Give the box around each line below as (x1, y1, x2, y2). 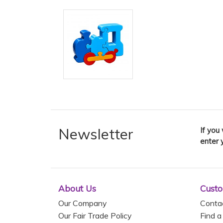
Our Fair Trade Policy (58, 210, 131, 221)
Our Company (58, 198, 107, 208)
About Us (58, 183, 96, 194)
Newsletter (58, 125, 133, 143)
